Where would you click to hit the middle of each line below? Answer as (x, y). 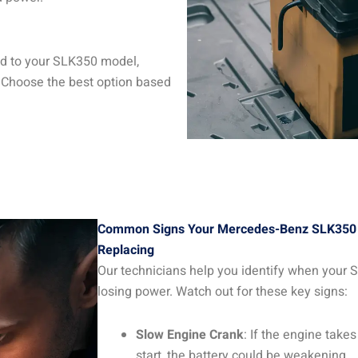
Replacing (126, 250)
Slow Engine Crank (190, 334)
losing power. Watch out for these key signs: (223, 291)
